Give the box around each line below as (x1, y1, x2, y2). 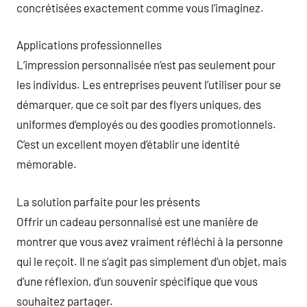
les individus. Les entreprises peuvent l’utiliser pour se (16, 77, 281, 91)
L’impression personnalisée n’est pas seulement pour (16, 58, 275, 71)
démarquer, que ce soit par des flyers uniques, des (16, 97, 261, 111)
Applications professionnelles (16, 38, 162, 51)
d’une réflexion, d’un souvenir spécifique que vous (16, 273, 258, 288)
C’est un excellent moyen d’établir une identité (16, 137, 240, 151)
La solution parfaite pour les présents (16, 194, 200, 208)
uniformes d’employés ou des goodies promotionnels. (16, 117, 276, 131)
